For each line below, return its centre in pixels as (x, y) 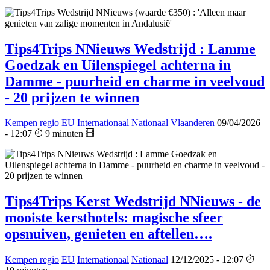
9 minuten (64, 134)
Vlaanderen (193, 123)
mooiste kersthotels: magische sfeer (114, 218)
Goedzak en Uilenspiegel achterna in (118, 65)
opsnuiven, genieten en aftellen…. (108, 234)
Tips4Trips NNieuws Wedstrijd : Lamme (130, 49)
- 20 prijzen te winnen (72, 97)
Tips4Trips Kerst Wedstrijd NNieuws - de (133, 202)
